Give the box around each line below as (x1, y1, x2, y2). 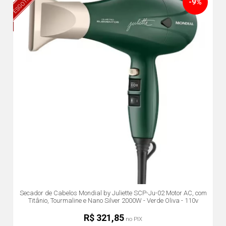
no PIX (124, 215, 142, 223)
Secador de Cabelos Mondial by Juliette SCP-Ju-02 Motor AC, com (19, 189, 207, 197)
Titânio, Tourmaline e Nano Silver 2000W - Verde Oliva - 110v (28, 197, 198, 204)
